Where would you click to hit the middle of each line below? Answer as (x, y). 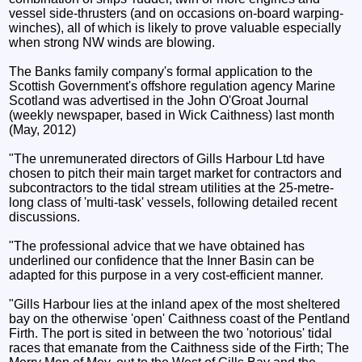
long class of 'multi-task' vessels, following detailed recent (173, 203)
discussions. (45, 217)
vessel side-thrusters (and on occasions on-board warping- (177, 14)
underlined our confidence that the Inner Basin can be (162, 261)
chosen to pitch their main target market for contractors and (176, 174)
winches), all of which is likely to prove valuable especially (175, 28)
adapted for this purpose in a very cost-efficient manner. (166, 276)
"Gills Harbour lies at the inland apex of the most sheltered (175, 305)
